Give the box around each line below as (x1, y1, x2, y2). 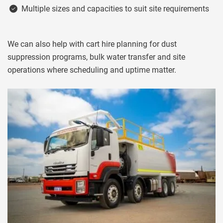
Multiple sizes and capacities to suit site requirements (21, 4, 209, 13)
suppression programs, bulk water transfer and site (7, 52, 185, 62)
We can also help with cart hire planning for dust (7, 39, 177, 49)
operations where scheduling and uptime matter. (7, 65, 176, 75)
